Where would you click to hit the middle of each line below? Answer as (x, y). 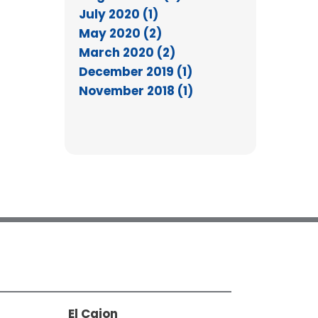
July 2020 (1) (119, 14)
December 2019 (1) (136, 71)
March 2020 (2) (127, 52)
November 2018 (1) (136, 91)
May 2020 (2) (120, 33)
